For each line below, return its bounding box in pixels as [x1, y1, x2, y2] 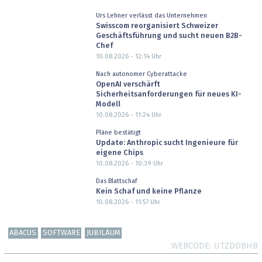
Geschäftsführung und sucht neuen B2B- [95, 32, 242, 40]
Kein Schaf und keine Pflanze [95, 188, 202, 196]
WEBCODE [171, 242, 209, 251]
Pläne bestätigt [95, 129, 141, 136]
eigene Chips [95, 149, 143, 157]
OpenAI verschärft [95, 81, 160, 89]
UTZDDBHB [213, 242, 258, 251]
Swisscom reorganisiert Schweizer [95, 22, 218, 30]
